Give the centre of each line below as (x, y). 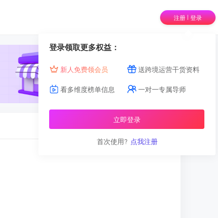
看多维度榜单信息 (87, 89)
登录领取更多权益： (84, 47)
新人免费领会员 (84, 69)
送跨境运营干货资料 (168, 69)
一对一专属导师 (161, 89)
